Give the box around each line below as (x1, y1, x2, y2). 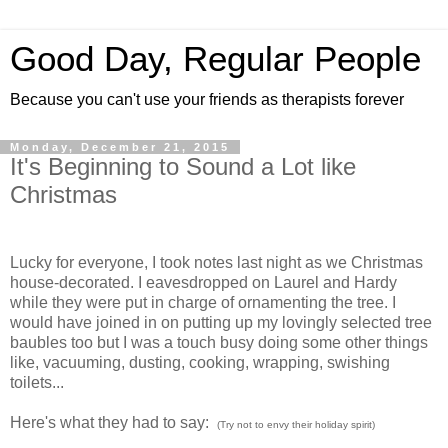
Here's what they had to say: (10, 413, 217, 431)
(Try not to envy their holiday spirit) (217, 418, 375, 430)
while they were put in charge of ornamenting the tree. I (10, 293, 396, 311)
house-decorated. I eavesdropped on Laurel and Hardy (10, 273, 397, 291)
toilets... (10, 373, 64, 391)
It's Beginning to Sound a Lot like (10, 153, 356, 180)
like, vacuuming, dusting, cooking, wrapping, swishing (10, 353, 390, 371)
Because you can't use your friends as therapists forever (10, 91, 404, 108)
